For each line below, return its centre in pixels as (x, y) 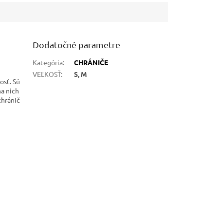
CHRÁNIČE (91, 62)
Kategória (48, 62)
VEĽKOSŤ (47, 74)
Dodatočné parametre (77, 44)
